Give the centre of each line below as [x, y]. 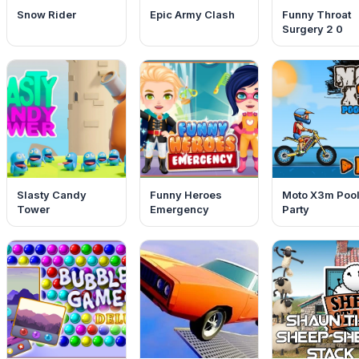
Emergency [179, 210]
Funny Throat [316, 14]
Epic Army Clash [192, 14]
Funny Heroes [186, 195]
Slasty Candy [52, 195]
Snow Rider [47, 14]
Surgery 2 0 [312, 29]
